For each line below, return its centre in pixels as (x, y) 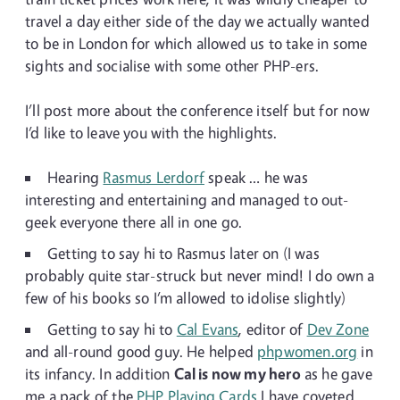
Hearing (75, 177)
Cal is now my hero (237, 374)
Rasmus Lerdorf (154, 177)
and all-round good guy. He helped (142, 351)
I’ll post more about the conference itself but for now (197, 110)
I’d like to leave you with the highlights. (151, 133)
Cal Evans (208, 329)
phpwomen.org (308, 351)
